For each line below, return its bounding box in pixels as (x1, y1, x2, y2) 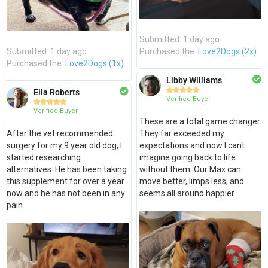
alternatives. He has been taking (6, 165, 127, 175)
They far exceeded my (139, 129, 224, 139)
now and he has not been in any (6, 188, 125, 199)
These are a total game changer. (139, 117, 261, 127)
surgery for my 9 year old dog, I (6, 141, 122, 151)
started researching (6, 153, 81, 163)
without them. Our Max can (139, 165, 241, 175)
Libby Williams (166, 75, 222, 86)
